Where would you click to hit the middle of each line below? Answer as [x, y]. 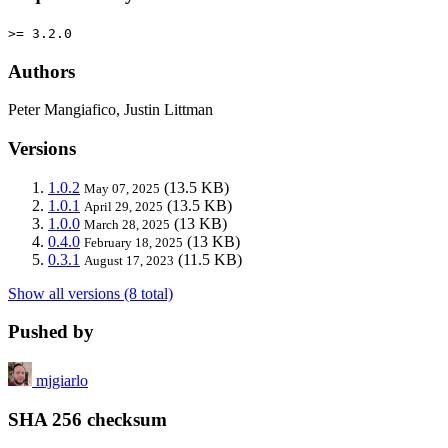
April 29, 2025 [123, 206]
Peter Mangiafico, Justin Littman [110, 110]
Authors [41, 71]
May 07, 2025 [122, 188]
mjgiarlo [62, 381]
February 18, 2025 [133, 242]
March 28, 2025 [127, 224]
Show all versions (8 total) [90, 293]
